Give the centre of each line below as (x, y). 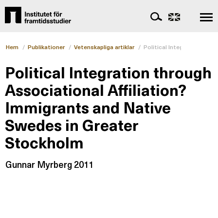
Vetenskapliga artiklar (104, 46)
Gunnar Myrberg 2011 (49, 164)
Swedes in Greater (72, 124)
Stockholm (44, 142)
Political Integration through (108, 72)
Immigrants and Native (88, 107)
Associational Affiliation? (95, 89)
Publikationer (46, 46)
